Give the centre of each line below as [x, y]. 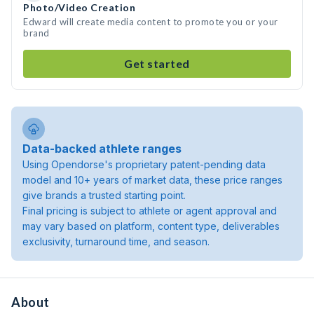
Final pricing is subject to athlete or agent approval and [150, 211]
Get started [157, 63]
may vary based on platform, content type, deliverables [151, 226]
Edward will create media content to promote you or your [151, 22]
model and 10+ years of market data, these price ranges [152, 180]
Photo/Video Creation [79, 7]
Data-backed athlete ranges [102, 149]
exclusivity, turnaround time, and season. [116, 241]
